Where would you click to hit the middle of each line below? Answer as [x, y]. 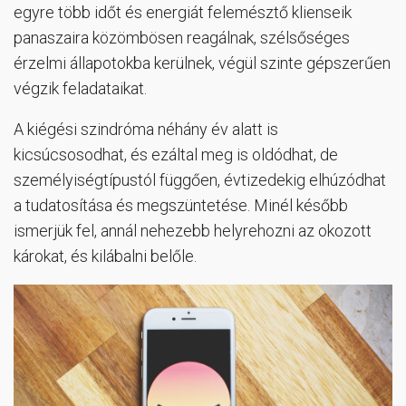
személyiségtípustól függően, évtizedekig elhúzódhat [200, 180]
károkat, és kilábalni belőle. [105, 256]
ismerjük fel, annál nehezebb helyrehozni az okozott [193, 231]
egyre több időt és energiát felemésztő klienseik [183, 13]
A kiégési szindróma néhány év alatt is [146, 130]
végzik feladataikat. [80, 89]
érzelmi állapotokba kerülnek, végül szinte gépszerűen [202, 63]
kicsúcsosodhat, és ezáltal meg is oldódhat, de [176, 155]
